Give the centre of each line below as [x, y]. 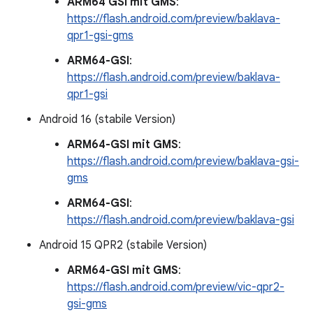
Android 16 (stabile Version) [107, 119]
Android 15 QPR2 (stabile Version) [123, 245]
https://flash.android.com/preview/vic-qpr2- [176, 287]
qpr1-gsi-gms [100, 36]
